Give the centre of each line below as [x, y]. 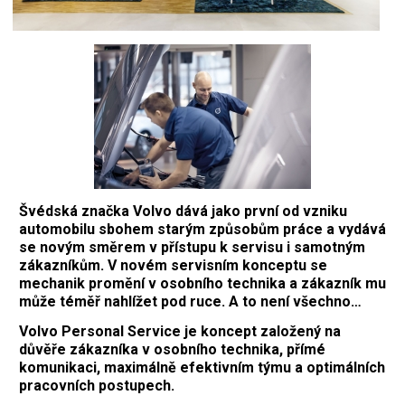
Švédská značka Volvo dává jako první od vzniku [183, 211]
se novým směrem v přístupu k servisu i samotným [192, 247]
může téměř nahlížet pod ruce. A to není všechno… [190, 301]
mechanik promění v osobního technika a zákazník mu [202, 283]
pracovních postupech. [97, 385]
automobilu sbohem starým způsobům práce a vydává [202, 229]
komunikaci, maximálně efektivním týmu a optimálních [202, 367]
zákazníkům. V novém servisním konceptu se [173, 265]
